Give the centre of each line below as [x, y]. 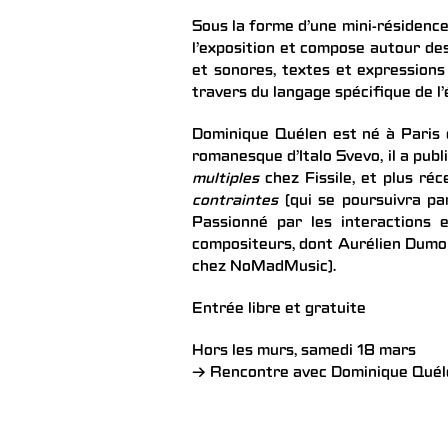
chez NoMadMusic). [264, 267]
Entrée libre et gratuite [279, 309]
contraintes [235, 201]
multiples [228, 179]
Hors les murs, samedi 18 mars [304, 351]
